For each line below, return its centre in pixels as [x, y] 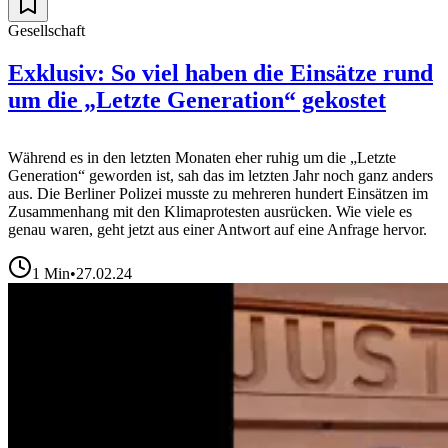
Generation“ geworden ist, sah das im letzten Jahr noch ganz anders [220, 176]
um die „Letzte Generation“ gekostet [197, 99]
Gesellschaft [46, 30]
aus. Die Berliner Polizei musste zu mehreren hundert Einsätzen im [218, 194]
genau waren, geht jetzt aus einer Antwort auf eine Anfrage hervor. [217, 230]
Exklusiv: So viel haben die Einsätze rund [220, 72]
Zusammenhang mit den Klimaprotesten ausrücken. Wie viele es [210, 212]
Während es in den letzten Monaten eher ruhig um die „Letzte [202, 158]
